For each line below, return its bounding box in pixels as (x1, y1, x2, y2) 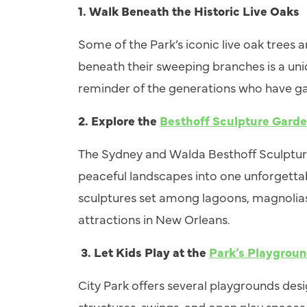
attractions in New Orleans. (78, 210, 230, 228)
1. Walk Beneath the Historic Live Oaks (78, 2, 299, 19)
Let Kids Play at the (94, 243, 209, 260)
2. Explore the (78, 112, 160, 129)
